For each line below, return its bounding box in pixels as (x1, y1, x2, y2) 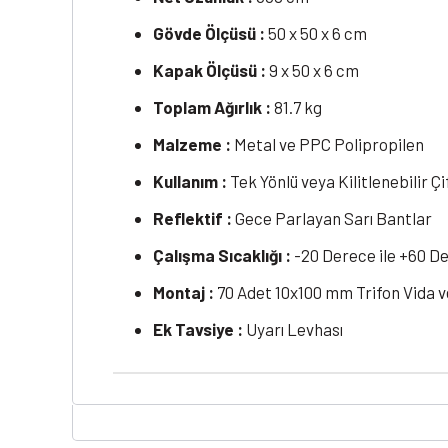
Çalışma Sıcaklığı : (153, 245, 291, 266)
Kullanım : (153, 171, 227, 192)
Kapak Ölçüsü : (153, 60, 266, 81)
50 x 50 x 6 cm (265, 23, 367, 44)
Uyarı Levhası (243, 319, 343, 340)
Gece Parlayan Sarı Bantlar (232, 208, 432, 229)
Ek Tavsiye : (153, 319, 243, 340)
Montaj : (153, 282, 214, 303)
